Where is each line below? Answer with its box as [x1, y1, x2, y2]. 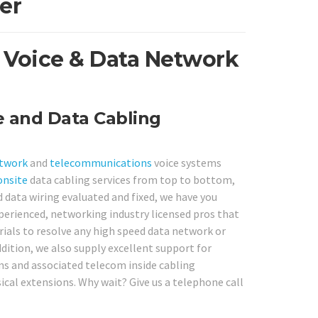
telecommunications [49, 155, 152, 170]
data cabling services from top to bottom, [27, 172, 235, 187]
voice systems [151, 155, 221, 170]
